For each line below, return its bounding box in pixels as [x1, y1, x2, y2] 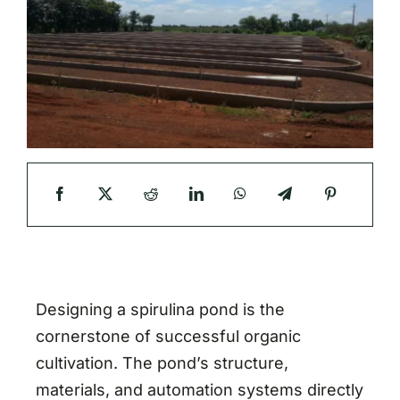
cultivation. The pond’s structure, [35, 353, 288, 372]
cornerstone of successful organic [35, 326, 301, 346]
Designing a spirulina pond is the [35, 299, 285, 319]
